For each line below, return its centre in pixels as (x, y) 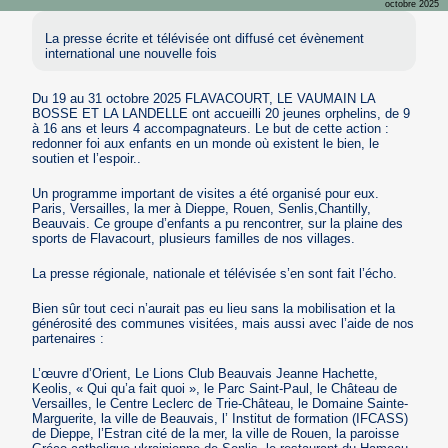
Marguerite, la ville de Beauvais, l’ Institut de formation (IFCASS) (220, 418)
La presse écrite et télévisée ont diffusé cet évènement (205, 38)
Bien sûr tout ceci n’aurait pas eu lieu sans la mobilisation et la (214, 308)
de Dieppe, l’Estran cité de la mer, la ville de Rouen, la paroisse (216, 433)
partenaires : (68, 338)
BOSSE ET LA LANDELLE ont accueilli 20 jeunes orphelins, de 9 (221, 113)
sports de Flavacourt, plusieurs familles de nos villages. (194, 238)
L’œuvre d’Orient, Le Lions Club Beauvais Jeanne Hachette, (205, 373)
